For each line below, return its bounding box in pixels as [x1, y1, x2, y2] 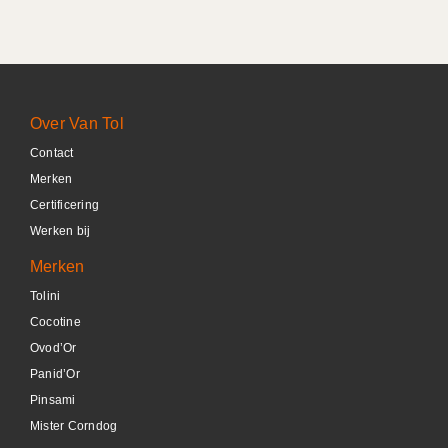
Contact [30, 145, 74, 160]
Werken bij [30, 223, 91, 238]
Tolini [30, 288, 61, 303]
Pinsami [30, 392, 76, 407]
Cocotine [30, 314, 81, 329]
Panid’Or [30, 366, 80, 381]
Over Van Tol [30, 114, 124, 132]
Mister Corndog [30, 418, 118, 433]
